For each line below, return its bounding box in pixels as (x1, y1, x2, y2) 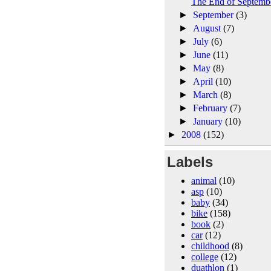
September (193, 9, 237, 20)
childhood (191, 240, 229, 251)
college (191, 251, 218, 262)
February (193, 102, 230, 113)
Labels (167, 153, 213, 170)
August (193, 22, 224, 33)
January (193, 116, 226, 126)
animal (191, 175, 217, 186)
